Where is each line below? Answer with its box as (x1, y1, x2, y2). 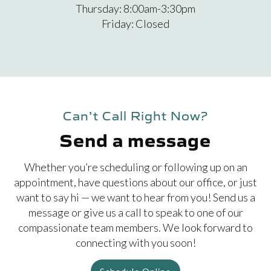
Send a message (60, 126, 211, 152)
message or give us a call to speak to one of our (28, 206, 243, 219)
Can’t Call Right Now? (63, 106, 208, 123)
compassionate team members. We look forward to (18, 221, 253, 234)
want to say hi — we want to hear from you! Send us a (16, 191, 255, 204)
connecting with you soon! (75, 236, 196, 249)
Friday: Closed (102, 17, 169, 30)
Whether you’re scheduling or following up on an (24, 160, 247, 174)
